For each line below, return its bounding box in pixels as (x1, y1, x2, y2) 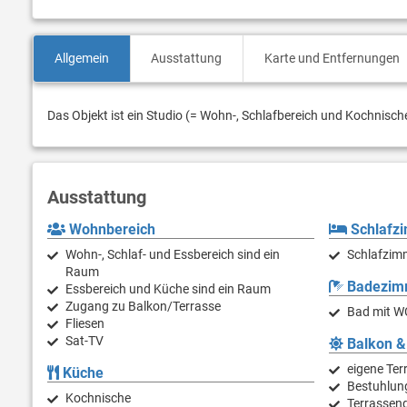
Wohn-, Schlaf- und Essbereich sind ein (65, 247, 280, 263)
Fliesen (65, 316, 104, 332)
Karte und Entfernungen (264, 51, 401, 66)
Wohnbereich (65, 221, 155, 239)
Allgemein (54, 51, 109, 66)
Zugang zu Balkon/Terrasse (65, 299, 221, 314)
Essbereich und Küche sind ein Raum (65, 282, 271, 297)
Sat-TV (65, 333, 104, 349)
